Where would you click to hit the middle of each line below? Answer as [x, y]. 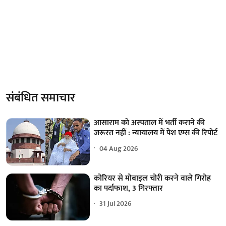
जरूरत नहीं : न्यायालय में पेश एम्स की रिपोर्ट [156, 133]
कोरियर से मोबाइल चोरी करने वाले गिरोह [153, 178]
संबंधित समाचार [41, 98]
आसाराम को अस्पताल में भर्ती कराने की [150, 123]
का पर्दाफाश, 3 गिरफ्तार [129, 188]
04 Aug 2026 [119, 148]
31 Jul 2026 [116, 204]
